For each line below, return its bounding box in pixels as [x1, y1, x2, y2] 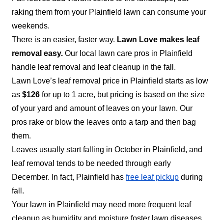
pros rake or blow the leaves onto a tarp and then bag [12, 117, 196, 126]
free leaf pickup [126, 172, 179, 181]
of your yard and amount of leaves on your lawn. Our [12, 104, 192, 112]
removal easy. [12, 49, 65, 57]
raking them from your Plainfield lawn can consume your [12, 7, 206, 16]
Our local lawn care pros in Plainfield [65, 49, 192, 57]
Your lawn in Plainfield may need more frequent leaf [12, 200, 191, 209]
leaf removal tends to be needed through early [12, 159, 171, 167]
